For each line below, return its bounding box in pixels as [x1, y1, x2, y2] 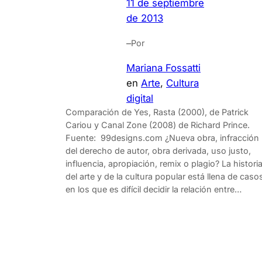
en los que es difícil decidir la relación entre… [65, 184, 242, 195]
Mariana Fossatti [126, 62, 201, 74]
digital [126, 92, 153, 105]
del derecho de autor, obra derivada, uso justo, [65, 146, 251, 156]
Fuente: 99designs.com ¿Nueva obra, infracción [65, 133, 259, 143]
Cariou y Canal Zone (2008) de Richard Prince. [65, 120, 250, 130]
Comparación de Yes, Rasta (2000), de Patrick [65, 107, 249, 118]
